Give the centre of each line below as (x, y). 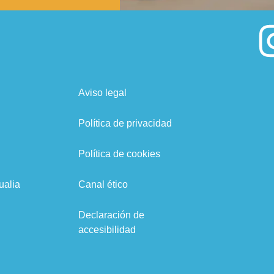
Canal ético (103, 184)
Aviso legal (102, 92)
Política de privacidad (125, 123)
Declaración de (111, 215)
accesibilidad (107, 229)
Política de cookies (119, 154)
